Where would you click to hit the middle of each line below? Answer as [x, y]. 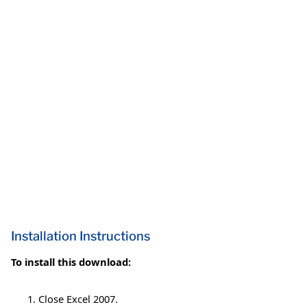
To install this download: [71, 261]
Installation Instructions [81, 236]
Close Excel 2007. [78, 298]
